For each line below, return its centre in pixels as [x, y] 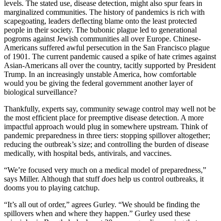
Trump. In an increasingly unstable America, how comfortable [100, 74]
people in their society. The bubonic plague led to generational [100, 30]
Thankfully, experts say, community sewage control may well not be [110, 109]
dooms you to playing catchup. [52, 188]
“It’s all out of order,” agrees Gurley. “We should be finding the [102, 205]
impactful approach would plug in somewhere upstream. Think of [106, 127]
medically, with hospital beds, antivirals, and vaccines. [89, 153]
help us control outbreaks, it [160, 179]
